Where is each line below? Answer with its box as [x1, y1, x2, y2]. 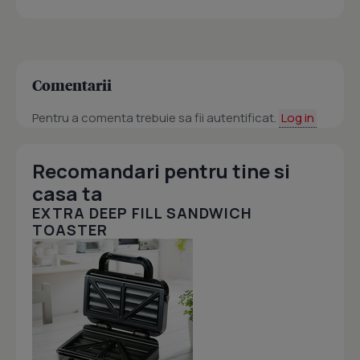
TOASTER [32, 220, 108, 240]
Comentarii [32, 76, 112, 95]
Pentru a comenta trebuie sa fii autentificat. [32, 109, 279, 127]
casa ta [32, 180, 103, 207]
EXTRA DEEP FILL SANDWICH [32, 203, 252, 223]
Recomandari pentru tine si [32, 157, 290, 185]
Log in [281, 109, 314, 127]
